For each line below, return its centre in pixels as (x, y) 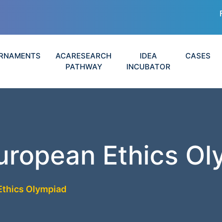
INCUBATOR (149, 67)
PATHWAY (83, 67)
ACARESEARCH (84, 56)
